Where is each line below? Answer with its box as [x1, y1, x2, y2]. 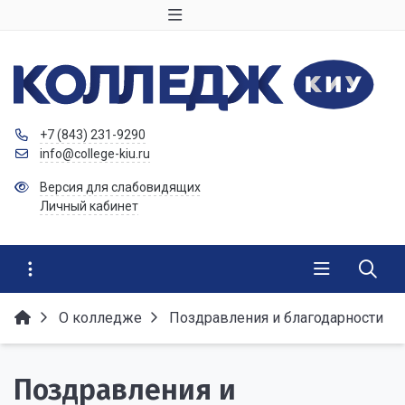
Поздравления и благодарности [169, 309, 383, 327]
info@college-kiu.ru [39, 146, 150, 162]
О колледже [59, 309, 142, 327]
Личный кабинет [39, 199, 138, 214]
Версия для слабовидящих [39, 180, 201, 195]
